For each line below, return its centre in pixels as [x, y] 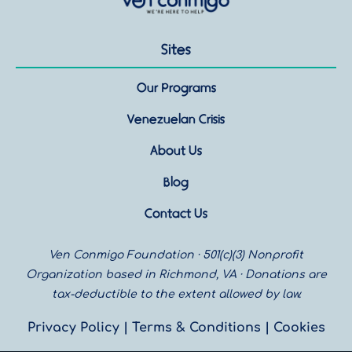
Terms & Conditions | [202, 327]
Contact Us [176, 213]
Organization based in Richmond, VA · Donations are [176, 274]
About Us [176, 150]
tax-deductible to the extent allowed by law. [176, 294]
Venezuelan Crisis [176, 119]
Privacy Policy [73, 327]
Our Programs [176, 88]
